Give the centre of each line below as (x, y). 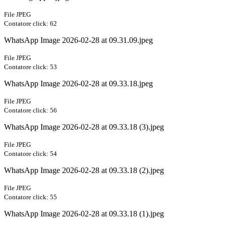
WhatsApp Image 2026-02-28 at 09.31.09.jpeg (78, 40)
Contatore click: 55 (31, 197)
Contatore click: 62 (31, 24)
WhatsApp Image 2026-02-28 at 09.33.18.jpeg (78, 84)
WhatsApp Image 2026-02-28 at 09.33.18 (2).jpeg (84, 171)
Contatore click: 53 (31, 67)
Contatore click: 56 (31, 110)
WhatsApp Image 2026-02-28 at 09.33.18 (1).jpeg (84, 214)
